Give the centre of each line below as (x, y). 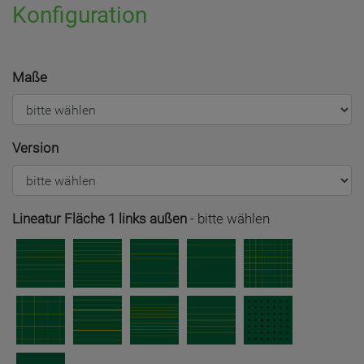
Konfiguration (80, 15)
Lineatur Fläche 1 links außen (100, 219)
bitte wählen (234, 219)
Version (35, 148)
